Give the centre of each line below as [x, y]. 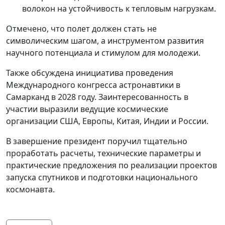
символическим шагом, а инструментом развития [105, 41]
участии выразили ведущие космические [87, 109]
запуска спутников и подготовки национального [102, 177]
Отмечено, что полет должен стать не [81, 29]
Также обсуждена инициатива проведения [90, 73]
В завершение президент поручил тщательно [97, 141]
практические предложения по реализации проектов [111, 165]
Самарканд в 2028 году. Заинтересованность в [97, 97]
